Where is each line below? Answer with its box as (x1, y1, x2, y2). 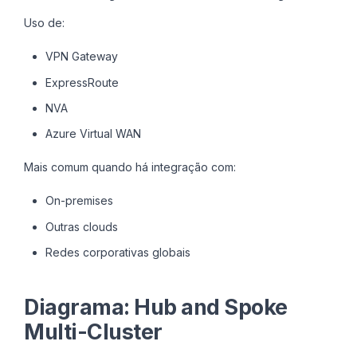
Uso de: (24, 16, 65, 30)
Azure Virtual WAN (45, 127, 141, 141)
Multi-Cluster (24, 318, 163, 345)
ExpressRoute (45, 75, 119, 89)
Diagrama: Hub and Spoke (24, 293, 288, 320)
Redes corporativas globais (45, 245, 190, 260)
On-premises (45, 194, 113, 208)
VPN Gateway (45, 49, 118, 64)
